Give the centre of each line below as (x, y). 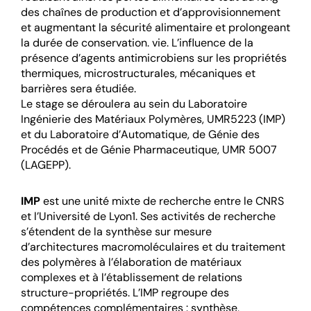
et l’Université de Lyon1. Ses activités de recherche (148, 217)
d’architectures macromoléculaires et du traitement (153, 247)
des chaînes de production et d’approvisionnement (151, 12)
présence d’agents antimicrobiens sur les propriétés (154, 58)
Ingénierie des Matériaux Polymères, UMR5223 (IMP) (153, 119)
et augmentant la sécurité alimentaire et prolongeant (155, 28)
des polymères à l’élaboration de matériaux (131, 262)
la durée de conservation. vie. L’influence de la (137, 43)
